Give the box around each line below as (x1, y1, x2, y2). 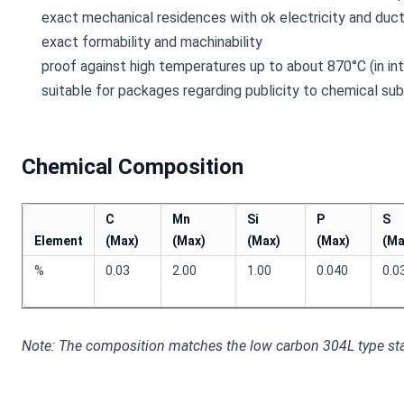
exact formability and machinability (41, 33, 262, 51)
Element (34, 234, 83, 249)
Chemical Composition (22, 154, 243, 180)
